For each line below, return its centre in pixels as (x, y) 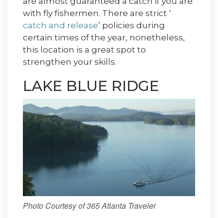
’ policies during (132, 26)
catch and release (61, 26)
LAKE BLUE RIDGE (91, 86)
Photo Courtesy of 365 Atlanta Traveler (89, 205)
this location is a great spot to (84, 50)
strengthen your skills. (70, 62)
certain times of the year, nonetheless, (104, 38)
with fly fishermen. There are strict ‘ (97, 13)
